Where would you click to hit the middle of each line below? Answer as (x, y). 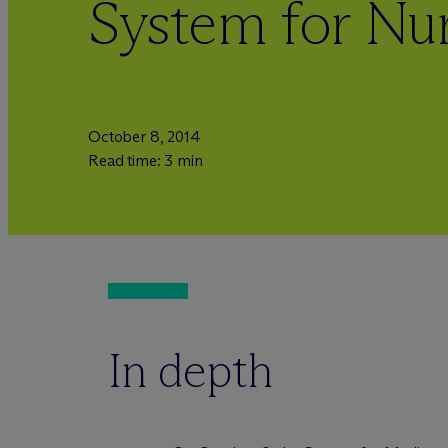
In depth (190, 370)
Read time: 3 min (145, 160)
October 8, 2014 (144, 136)
